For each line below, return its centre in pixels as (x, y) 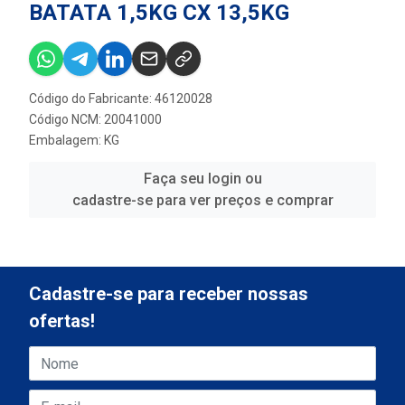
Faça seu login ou (202, 178)
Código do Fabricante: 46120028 (121, 98)
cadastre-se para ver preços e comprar (202, 200)
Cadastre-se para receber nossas (169, 294)
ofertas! (62, 321)
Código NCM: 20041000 (95, 119)
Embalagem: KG (74, 140)
